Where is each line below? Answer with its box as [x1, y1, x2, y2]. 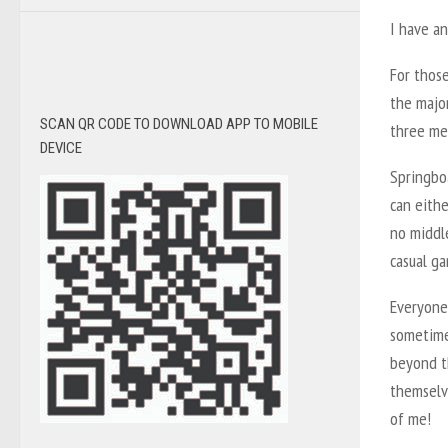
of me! [390, 406, 431, 430]
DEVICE [40, 138, 82, 157]
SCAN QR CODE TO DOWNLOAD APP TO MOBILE [40, 114, 318, 133]
